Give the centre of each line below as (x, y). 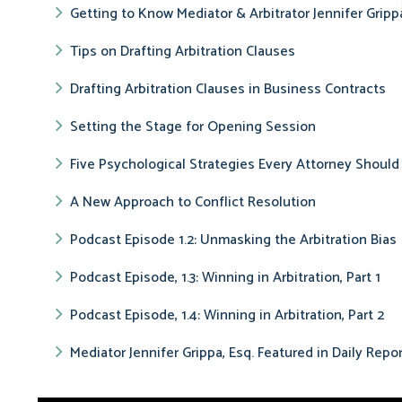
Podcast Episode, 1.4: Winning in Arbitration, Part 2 (227, 315)
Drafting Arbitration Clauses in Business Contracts (228, 89)
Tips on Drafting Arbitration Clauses (183, 52)
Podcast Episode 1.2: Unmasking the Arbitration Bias (233, 240)
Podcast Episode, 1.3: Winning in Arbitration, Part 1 (225, 278)
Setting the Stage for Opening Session (193, 127)
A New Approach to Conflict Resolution (195, 202)
